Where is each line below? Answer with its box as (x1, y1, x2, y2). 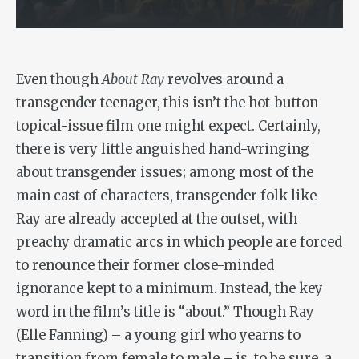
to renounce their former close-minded (16, 257, 274, 275)
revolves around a (164, 71, 284, 89)
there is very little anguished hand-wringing (16, 141, 309, 159)
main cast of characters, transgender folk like (16, 188, 317, 205)
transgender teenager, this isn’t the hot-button (16, 95, 318, 112)
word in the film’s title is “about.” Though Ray (16, 304, 314, 321)
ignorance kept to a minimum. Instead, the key (16, 280, 323, 298)
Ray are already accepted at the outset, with (16, 211, 297, 228)
